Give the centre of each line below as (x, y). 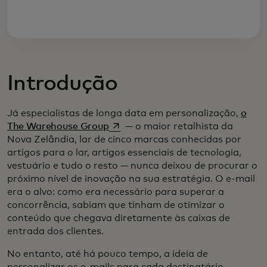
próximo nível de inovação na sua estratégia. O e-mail (131, 179)
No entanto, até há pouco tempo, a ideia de (108, 254)
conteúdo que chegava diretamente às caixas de (119, 218)
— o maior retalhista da (178, 127)
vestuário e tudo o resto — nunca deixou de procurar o (132, 166)
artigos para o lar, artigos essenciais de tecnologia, (124, 153)
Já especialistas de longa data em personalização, (124, 114)
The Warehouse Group (58, 127)
